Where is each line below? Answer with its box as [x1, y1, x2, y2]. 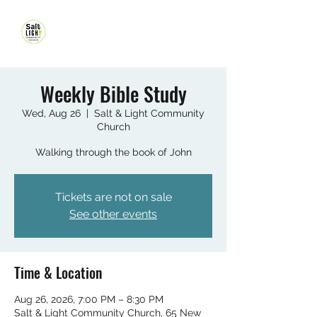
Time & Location [14, 262, 102, 283]
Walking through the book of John [35, 146, 192, 158]
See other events [69, 207, 157, 221]
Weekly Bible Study [40, 79, 187, 108]
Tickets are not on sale [54, 190, 172, 204]
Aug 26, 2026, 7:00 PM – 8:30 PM [14, 294, 163, 305]
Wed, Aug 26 [22, 108, 81, 119]
